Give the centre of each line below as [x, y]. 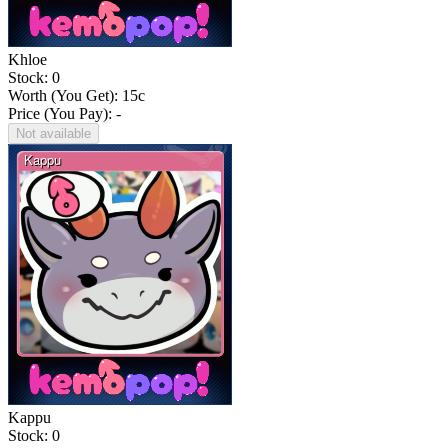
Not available [53, 134]
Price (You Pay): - [64, 114]
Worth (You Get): [65, 96]
